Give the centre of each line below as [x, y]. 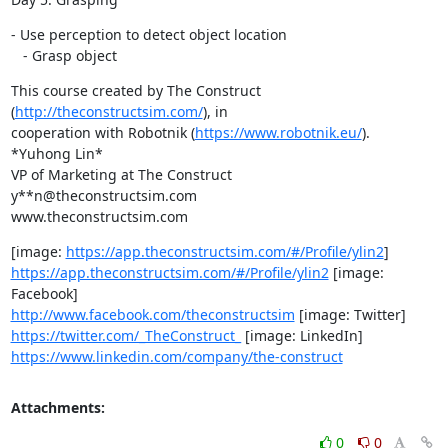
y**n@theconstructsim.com [103, 195]
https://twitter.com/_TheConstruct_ [125, 335]
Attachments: [57, 407]
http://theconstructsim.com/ [108, 111]
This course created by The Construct [135, 90]
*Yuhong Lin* [56, 153]
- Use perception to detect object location [148, 34]
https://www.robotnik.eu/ [278, 132]
